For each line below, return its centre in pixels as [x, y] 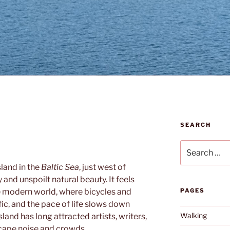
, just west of [102, 167]
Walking [193, 215]
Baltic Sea [60, 167]
